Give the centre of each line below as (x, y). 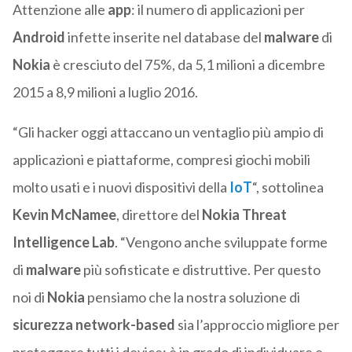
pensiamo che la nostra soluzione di (193, 297)
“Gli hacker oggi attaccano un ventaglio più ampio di (168, 132)
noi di (29, 297)
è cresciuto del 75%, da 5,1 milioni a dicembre (187, 65)
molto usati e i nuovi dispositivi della (121, 187)
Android (40, 37)
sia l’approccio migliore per (257, 325)
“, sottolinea (288, 187)
